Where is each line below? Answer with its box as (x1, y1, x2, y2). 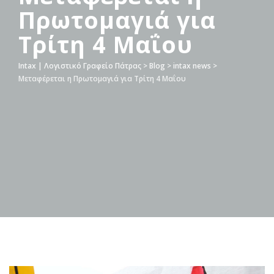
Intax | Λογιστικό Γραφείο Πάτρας (18, 60, 141, 71)
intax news (173, 60, 211, 71)
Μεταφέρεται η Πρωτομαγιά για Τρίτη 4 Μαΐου (18, 73, 186, 84)
